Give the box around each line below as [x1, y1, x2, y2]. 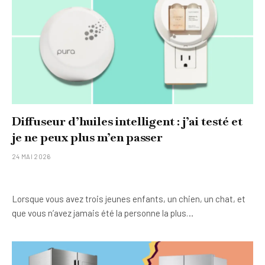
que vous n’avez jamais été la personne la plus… [12, 207, 193, 218]
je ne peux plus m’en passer [12, 129, 163, 145]
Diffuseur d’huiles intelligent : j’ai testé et [12, 113, 243, 129]
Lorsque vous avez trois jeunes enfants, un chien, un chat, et [12, 193, 245, 204]
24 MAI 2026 [12, 152, 51, 160]
